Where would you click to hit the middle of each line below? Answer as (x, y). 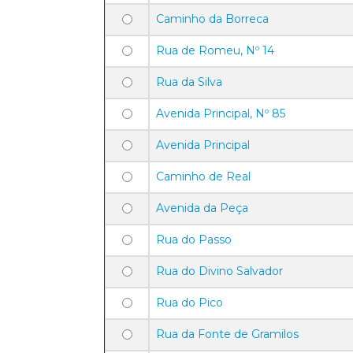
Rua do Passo (194, 240)
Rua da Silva (189, 82)
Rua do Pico (190, 303)
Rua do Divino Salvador (219, 271)
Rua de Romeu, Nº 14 (215, 50)
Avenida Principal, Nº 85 (221, 113)
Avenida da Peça (202, 208)
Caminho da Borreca (212, 19)
